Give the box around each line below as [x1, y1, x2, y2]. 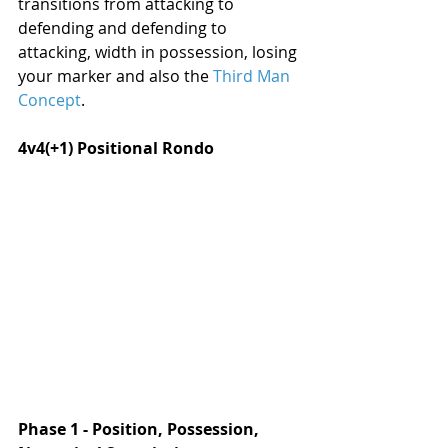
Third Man [213, 64, 294, 87]
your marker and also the [18, 64, 213, 87]
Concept [18, 88, 81, 111]
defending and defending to [18, 16, 231, 39]
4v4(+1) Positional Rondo [18, 136, 214, 159]
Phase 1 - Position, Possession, [18, 417, 263, 440]
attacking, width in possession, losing [18, 40, 301, 63]
